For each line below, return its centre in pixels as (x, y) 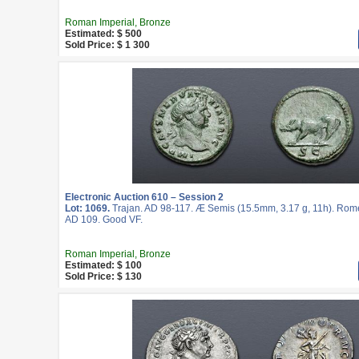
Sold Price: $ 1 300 (107, 45)
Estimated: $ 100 (103, 265)
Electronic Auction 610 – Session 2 (144, 197)
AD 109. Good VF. (104, 220)
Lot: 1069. (87, 208)
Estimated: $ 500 (103, 34)
